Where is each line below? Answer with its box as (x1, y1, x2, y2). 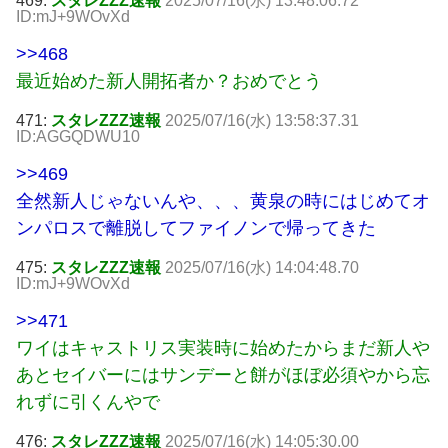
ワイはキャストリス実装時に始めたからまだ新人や (16, 338, 430, 359)
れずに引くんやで (16, 392, 160, 413)
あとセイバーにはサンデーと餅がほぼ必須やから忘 (16, 365, 430, 386)
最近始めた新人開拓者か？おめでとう (16, 71, 322, 92)
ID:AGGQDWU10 (16, 128, 140, 146)
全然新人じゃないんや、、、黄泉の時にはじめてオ (16, 191, 430, 212)
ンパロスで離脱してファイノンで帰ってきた (16, 218, 376, 239)
